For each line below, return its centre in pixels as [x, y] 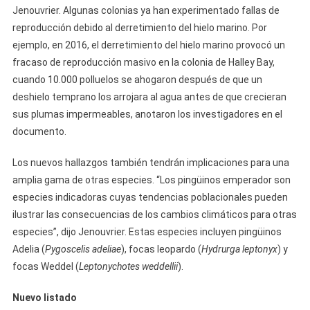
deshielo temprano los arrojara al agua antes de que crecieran [149, 97]
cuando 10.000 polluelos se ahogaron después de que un [137, 80]
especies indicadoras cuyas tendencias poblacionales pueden [150, 197]
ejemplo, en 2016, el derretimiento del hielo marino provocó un [148, 45]
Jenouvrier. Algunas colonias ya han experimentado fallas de [146, 10]
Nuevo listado [44, 298]
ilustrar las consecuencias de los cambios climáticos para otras [154, 215]
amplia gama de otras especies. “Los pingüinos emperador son [151, 180]
